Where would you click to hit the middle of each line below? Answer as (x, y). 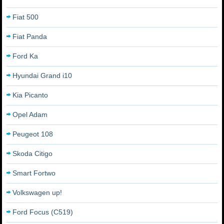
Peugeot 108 (33, 134)
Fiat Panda (30, 36)
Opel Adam (30, 114)
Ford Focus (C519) (43, 212)
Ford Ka (25, 56)
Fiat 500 (26, 17)
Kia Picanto (30, 95)
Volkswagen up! (37, 192)
